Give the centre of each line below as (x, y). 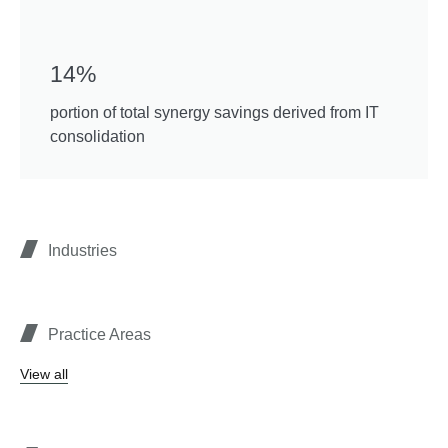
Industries (82, 251)
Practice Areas (99, 335)
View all (44, 374)
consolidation (97, 137)
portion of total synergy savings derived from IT (214, 113)
